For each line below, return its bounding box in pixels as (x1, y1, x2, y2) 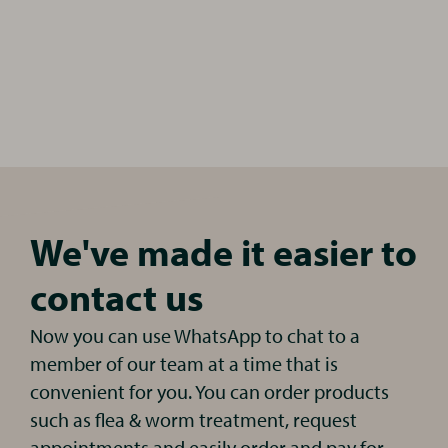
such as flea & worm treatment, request (30, 407, 358, 432)
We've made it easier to (30, 227, 418, 276)
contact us (30, 272, 204, 321)
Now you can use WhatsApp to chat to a (30, 323, 361, 348)
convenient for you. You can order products (30, 379, 390, 404)
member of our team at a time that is (30, 351, 339, 376)
